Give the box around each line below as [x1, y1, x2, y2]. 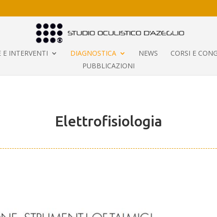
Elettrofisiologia [55, 112, 162, 129]
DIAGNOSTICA [70, 48, 116, 58]
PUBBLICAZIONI [82, 61, 135, 70]
